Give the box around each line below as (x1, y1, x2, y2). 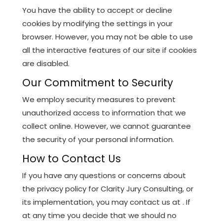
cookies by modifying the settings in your (22, 18, 173, 29)
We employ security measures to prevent (22, 94, 176, 105)
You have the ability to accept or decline (22, 4, 172, 15)
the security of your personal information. (22, 134, 174, 145)
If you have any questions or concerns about (22, 170, 186, 181)
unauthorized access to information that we (22, 107, 186, 118)
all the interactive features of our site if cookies (22, 44, 197, 55)
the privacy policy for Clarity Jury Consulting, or (22, 183, 193, 194)
